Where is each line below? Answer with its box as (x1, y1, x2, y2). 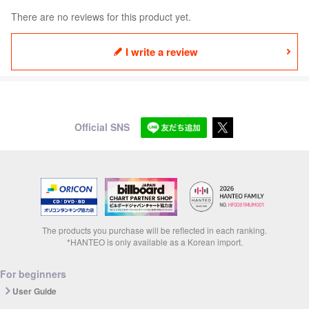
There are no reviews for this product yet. (11, 9, 191, 23)
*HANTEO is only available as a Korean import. (66, 236, 243, 248)
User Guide (12, 285, 57, 298)
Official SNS (74, 120, 130, 134)
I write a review (125, 43, 198, 59)
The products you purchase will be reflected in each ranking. (42, 224, 267, 237)
